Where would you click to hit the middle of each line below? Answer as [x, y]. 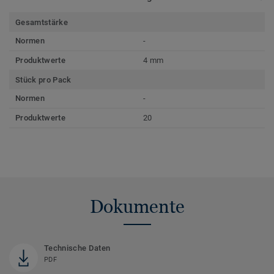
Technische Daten [77, 248]
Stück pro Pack [43, 80]
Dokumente [137, 207]
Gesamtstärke [42, 23]
